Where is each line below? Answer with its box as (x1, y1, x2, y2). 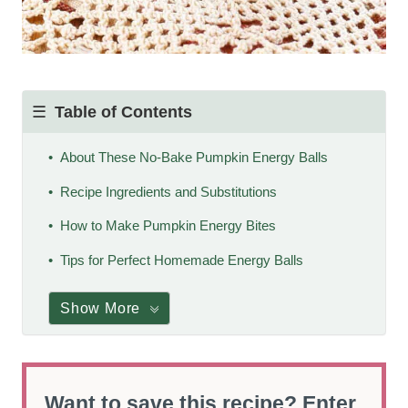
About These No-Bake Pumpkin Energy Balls (59, 149, 328, 165)
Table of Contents (55, 103, 192, 121)
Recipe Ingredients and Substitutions (59, 183, 277, 199)
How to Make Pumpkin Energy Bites (59, 218, 276, 234)
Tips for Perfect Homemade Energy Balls (59, 251, 303, 268)
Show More (60, 300, 141, 316)
